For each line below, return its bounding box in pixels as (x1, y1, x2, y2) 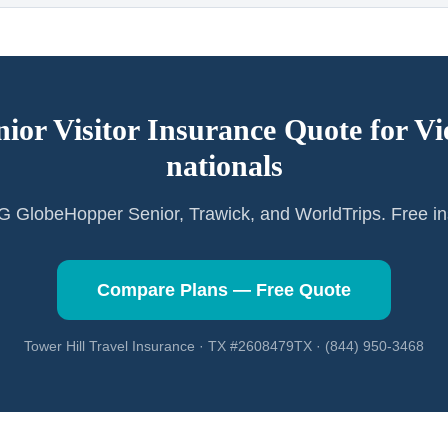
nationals (165, 149, 283, 182)
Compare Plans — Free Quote (97, 280, 351, 300)
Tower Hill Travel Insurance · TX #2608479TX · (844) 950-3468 (24, 338, 424, 354)
